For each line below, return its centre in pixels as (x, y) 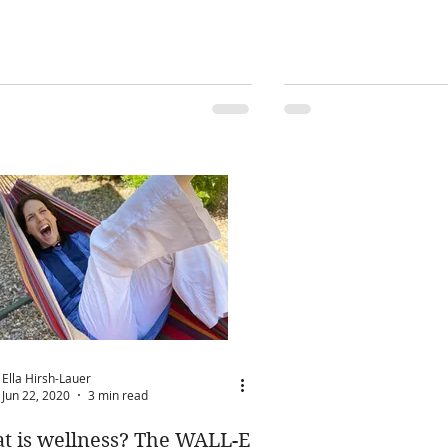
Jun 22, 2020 (36, 395)
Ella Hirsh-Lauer (46, 377)
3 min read (118, 395)
